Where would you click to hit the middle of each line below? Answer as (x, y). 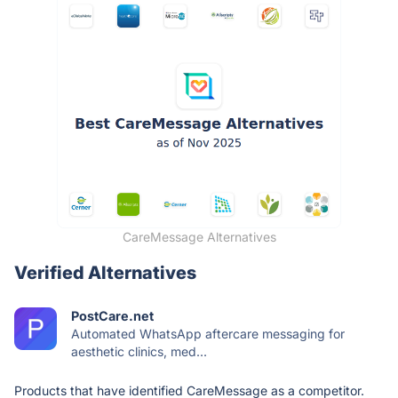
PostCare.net (112, 316)
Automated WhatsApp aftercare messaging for (208, 334)
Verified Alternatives (105, 273)
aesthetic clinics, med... (139, 352)
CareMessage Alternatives (199, 237)
